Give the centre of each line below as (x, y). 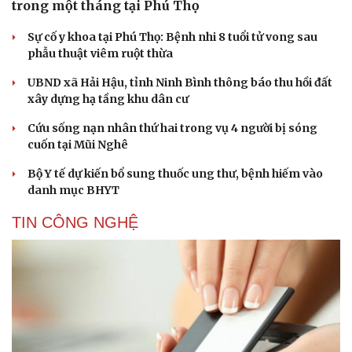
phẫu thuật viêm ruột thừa (100, 53)
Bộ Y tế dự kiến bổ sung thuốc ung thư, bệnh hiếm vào (175, 173)
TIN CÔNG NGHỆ (75, 222)
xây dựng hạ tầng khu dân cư (108, 99)
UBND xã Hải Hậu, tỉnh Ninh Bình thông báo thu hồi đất (180, 82)
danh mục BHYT (73, 190)
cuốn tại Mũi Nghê (78, 144)
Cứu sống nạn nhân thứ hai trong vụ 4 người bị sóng (172, 128)
